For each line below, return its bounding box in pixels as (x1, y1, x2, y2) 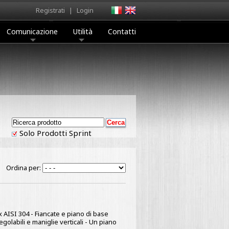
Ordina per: (6, 163, 42, 172)
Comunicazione (7, 27, 58, 36)
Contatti (108, 27, 136, 36)
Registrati (36, 6, 65, 15)
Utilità (73, 27, 93, 36)
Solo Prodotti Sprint (17, 128, 91, 138)
